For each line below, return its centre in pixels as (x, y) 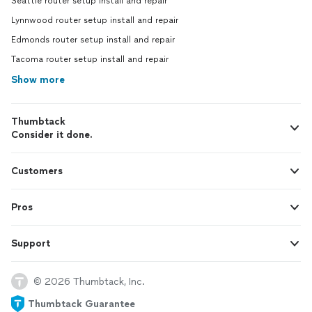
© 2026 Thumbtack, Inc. (89, 281)
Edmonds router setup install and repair (93, 40)
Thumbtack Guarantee (81, 304)
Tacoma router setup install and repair (90, 60)
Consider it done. (52, 135)
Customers (37, 171)
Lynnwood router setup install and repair (95, 21)
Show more (38, 80)
